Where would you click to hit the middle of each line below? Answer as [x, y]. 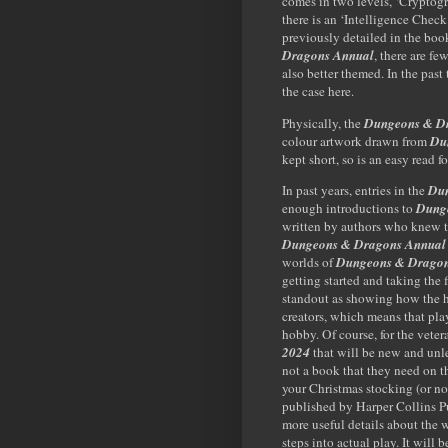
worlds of [309, 261]
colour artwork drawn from [356, 140]
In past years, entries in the [355, 189]
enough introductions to [349, 207]
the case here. [318, 91]
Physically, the [323, 122]
